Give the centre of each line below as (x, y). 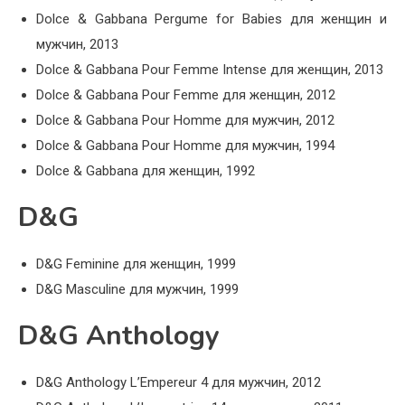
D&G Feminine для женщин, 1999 (136, 264)
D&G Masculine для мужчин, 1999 (137, 290)
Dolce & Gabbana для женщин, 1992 (146, 171)
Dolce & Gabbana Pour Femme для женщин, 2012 (186, 95)
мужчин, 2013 (77, 45)
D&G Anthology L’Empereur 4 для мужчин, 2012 (179, 383)
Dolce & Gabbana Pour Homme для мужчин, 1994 (185, 146)
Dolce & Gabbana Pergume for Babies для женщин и (212, 19)
